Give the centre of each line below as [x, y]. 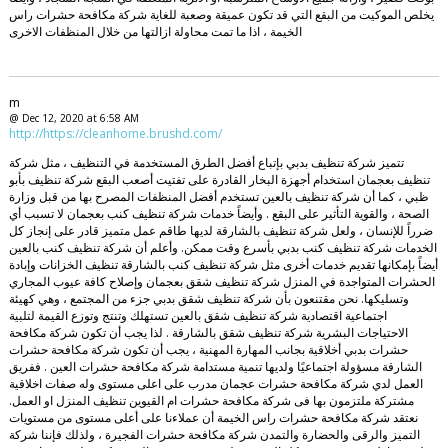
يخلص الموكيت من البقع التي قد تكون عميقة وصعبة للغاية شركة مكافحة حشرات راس [221, 14]
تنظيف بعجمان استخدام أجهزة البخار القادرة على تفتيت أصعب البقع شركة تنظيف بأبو [219, 179]
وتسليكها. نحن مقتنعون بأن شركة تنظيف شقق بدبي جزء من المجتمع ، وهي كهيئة [208, 298]
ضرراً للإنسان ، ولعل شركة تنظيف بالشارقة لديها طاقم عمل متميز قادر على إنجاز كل [220, 230]
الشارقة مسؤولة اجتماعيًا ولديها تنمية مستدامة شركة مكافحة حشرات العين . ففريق [215, 366]
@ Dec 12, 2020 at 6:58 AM [73, 117]
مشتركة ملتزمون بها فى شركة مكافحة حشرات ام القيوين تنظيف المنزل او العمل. [211, 400]
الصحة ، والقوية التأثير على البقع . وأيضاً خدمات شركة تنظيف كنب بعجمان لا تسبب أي [218, 213]
